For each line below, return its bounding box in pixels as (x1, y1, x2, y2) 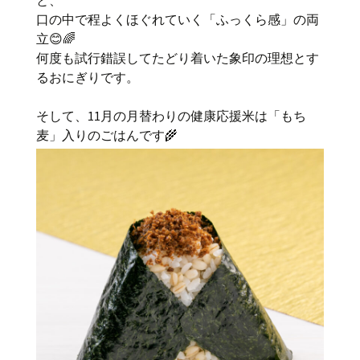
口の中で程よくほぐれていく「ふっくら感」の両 (36, 11, 319, 27)
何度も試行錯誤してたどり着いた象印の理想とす (36, 50, 319, 66)
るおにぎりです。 (36, 69, 139, 85)
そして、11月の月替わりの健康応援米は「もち (36, 108, 306, 124)
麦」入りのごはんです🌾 (36, 127, 178, 143)
